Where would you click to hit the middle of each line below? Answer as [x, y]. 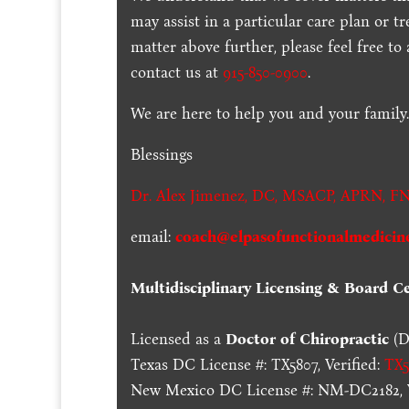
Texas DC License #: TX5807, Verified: [258, 364]
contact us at [177, 72]
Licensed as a [178, 339]
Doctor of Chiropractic [308, 339]
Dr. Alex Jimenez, [189, 195]
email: [153, 236]
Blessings [162, 154]
